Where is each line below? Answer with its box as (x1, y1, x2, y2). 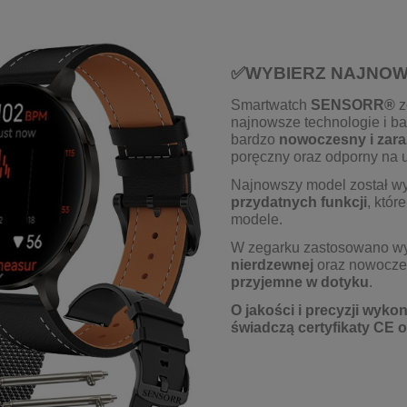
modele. (231, 212, 283, 228)
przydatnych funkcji (231, 194, 367, 211)
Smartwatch (231, 97, 311, 114)
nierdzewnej (231, 257, 313, 273)
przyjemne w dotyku (231, 274, 369, 291)
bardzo (231, 132, 279, 148)
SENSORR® (311, 97, 395, 114)
